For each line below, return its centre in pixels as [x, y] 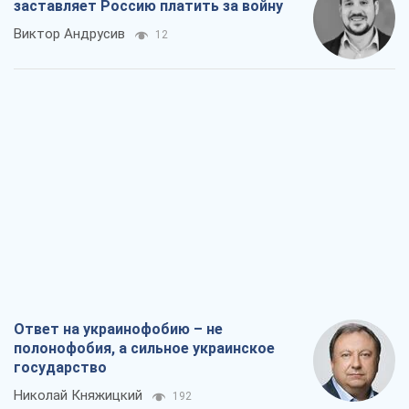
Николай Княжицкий [78, 396]
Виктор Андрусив [69, 34]
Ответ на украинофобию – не [118, 330]
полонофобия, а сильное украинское [144, 349]
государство [60, 368]
